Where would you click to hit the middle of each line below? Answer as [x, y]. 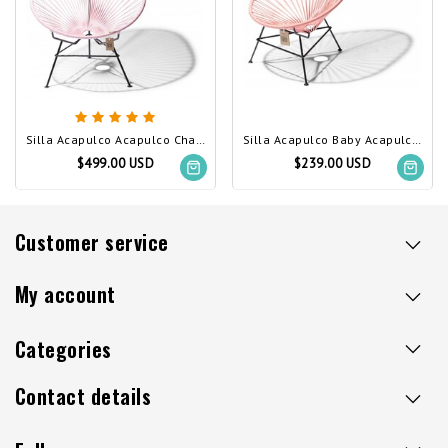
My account [65, 294]
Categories [63, 349]
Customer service [92, 242]
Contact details [83, 396]
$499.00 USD [115, 163]
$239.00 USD [332, 163]
